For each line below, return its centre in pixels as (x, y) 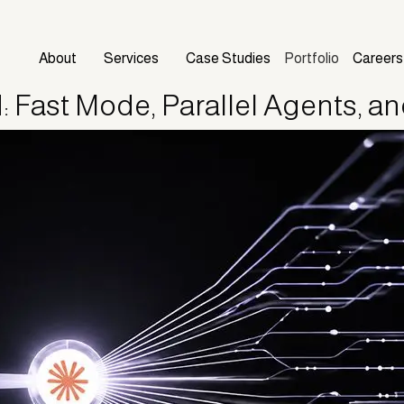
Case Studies (228, 58)
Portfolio (311, 58)
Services (131, 58)
